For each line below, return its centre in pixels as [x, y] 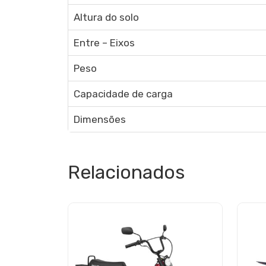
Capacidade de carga [123, 94]
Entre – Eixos [104, 43]
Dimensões [99, 119]
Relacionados [126, 172]
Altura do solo [106, 17]
